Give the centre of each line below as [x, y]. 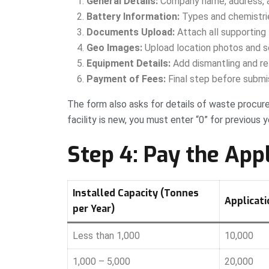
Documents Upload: [131, 32]
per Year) [94, 209]
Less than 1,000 [106, 236]
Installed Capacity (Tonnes [136, 193]
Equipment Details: [128, 64]
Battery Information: [133, 17]
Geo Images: [114, 48]
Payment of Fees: [126, 79]
